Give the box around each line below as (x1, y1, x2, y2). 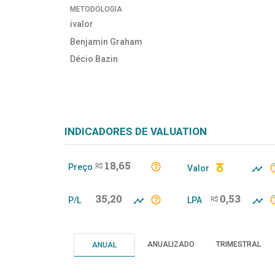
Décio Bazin (70, 53, 118, 64)
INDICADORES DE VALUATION (64, 125, 207, 138)
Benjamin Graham (70, 36, 142, 47)
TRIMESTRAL (216, 240, 261, 249)
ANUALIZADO (147, 240, 195, 249)
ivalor (70, 18, 93, 29)
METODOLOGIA (70, 4, 122, 14)
